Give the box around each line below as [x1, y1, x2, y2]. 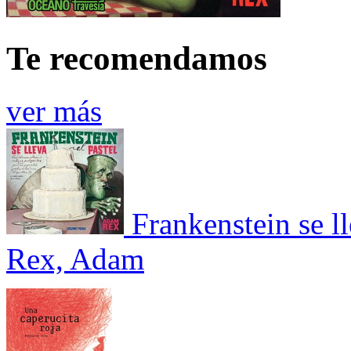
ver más [6, 94, 102, 128]
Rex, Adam [6, 242, 144, 277]
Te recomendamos [6, 40, 267, 78]
